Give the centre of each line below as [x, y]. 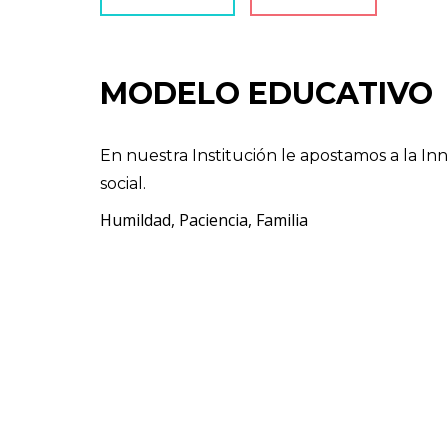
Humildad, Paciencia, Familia [204, 219]
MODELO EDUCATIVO [266, 93]
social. [123, 183]
